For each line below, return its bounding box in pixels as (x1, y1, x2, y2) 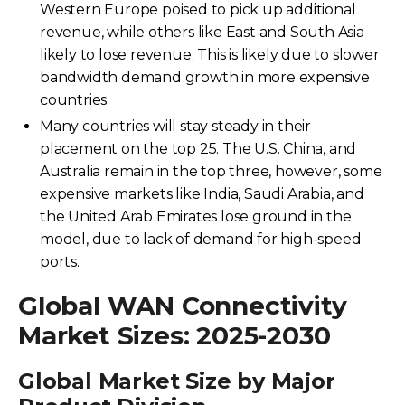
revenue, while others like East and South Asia (40, 23, 364, 41)
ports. (40, 252, 80, 270)
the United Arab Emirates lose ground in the (40, 207, 352, 225)
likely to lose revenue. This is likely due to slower (40, 45, 380, 63)
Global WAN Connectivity (18, 289, 347, 321)
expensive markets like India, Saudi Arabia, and (40, 184, 364, 202)
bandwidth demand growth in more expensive (40, 68, 370, 86)
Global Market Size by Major (18, 367, 335, 394)
